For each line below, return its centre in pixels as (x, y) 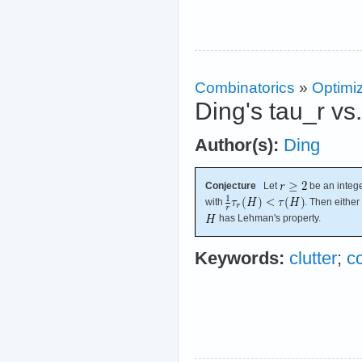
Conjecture (231, 185)
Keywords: (240, 259)
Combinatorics (245, 87)
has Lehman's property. (269, 219)
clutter (313, 259)
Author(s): (237, 145)
